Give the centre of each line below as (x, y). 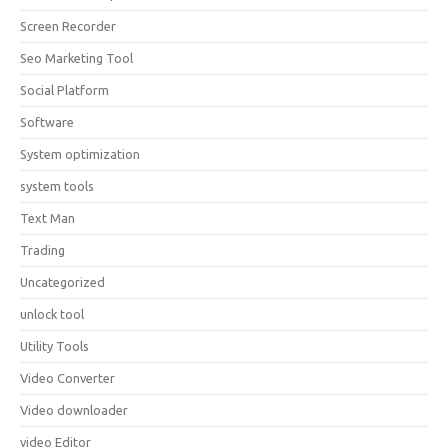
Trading (42, 250)
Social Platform (64, 90)
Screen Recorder (68, 26)
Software (47, 122)
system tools (57, 186)
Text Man (47, 218)
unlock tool (52, 314)
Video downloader (74, 410)
